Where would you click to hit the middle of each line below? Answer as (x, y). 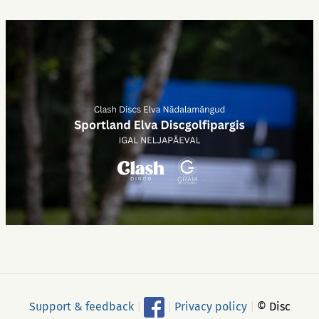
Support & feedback (81, 306)
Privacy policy (210, 306)
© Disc (272, 306)
